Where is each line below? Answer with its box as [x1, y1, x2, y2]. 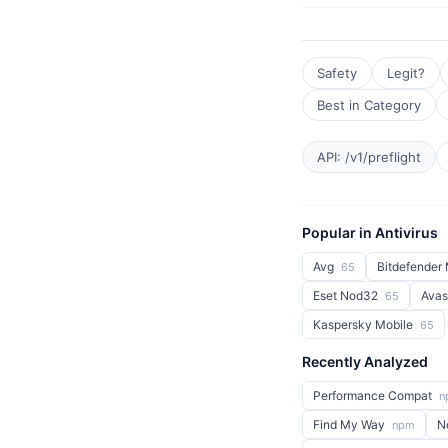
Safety [317, 65, 357, 81]
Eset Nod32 [313, 288, 381, 303]
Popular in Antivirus [302, 224, 438, 241]
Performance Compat [313, 388, 435, 403]
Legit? [387, 65, 425, 81]
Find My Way [313, 417, 388, 432]
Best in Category [317, 97, 421, 113]
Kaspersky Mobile [313, 317, 416, 332]
